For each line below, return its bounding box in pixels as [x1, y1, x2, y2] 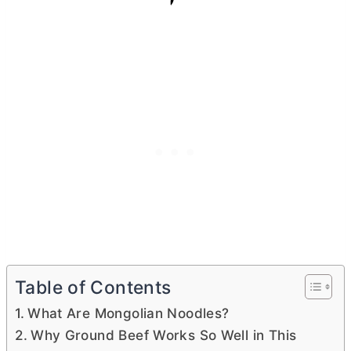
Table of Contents [15, 277, 172, 299]
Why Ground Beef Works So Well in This [31, 327, 297, 343]
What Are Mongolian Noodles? [27, 305, 230, 321]
